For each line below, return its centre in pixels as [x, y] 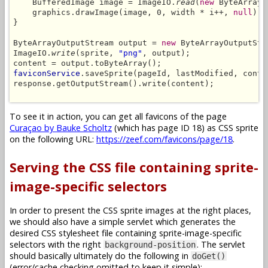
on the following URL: [53, 139]
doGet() [209, 256]
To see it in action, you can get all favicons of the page [118, 117]
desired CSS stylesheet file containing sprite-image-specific [126, 233]
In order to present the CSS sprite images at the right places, [130, 211]
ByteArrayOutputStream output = [87, 42]
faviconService [47, 73]
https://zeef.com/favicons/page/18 [165, 139]
